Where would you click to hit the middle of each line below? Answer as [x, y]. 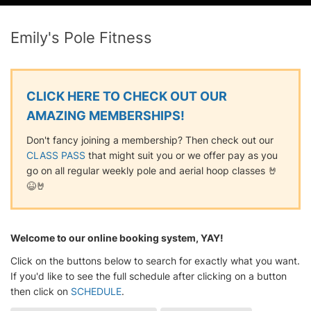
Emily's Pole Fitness [81, 37]
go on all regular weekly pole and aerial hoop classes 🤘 [152, 171]
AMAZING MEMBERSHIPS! [106, 116]
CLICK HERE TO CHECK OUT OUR [127, 96]
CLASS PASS [56, 155]
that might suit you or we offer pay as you [182, 155]
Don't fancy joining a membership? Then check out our [150, 140]
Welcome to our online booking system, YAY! [117, 238]
